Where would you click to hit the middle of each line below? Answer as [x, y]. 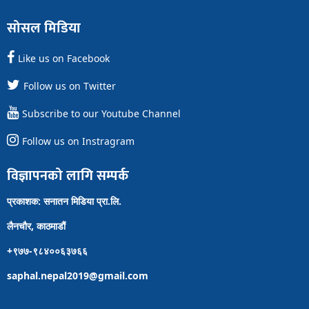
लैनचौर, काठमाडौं [36, 226]
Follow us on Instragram [78, 141]
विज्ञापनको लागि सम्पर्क [68, 176]
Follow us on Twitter [70, 86]
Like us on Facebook [64, 59]
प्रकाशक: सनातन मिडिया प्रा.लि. [64, 201]
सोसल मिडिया [44, 29]
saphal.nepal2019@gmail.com [78, 276]
